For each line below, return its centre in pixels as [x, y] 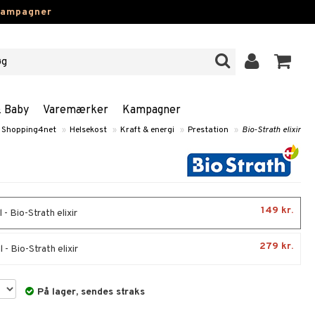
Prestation [208, 130]
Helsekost [88, 130]
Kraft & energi [147, 130]
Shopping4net [29, 130]
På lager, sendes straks [91, 292]
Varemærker [76, 110]
